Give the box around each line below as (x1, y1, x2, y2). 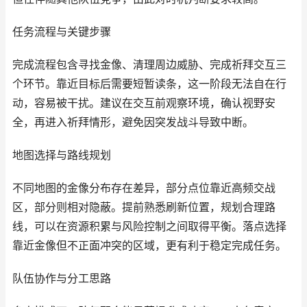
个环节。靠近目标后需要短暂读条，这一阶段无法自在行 (12, 77, 286, 90)
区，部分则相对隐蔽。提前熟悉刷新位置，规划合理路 (12, 201, 275, 214)
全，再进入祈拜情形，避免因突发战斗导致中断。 (12, 116, 254, 129)
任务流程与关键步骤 (12, 25, 111, 38)
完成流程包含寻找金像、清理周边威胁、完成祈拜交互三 (12, 58, 286, 71)
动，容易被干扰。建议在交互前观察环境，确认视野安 (12, 97, 275, 110)
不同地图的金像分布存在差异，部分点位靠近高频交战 (12, 182, 275, 195)
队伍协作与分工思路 (12, 272, 111, 285)
